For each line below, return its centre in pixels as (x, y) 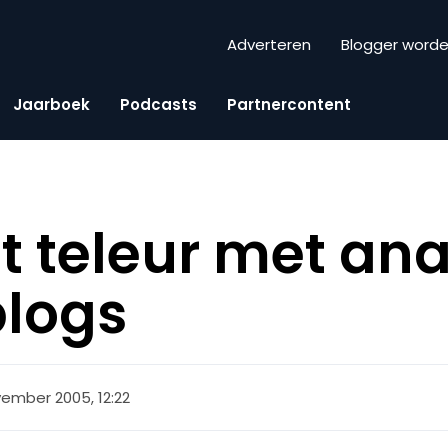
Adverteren (269, 45)
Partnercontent (289, 104)
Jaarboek (51, 104)
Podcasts (158, 104)
